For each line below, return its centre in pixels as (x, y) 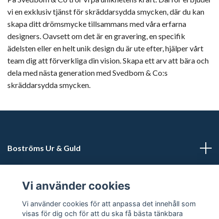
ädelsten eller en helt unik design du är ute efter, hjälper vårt (105, 48)
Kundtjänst (28, 176)
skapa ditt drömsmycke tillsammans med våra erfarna (97, 24)
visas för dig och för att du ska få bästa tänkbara (102, 213)
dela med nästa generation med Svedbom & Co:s (88, 73)
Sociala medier (34, 204)
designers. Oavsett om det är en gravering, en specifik (96, 36)
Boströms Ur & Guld (44, 148)
